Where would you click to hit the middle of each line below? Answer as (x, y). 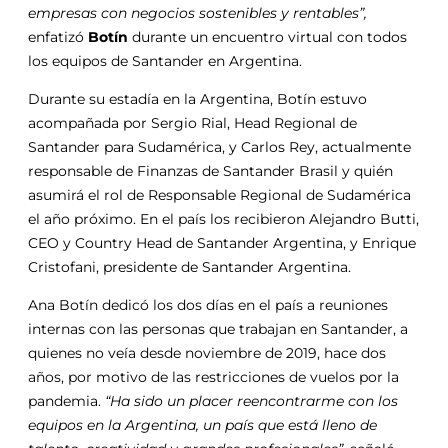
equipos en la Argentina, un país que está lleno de (202, 424)
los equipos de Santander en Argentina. (165, 60)
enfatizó (58, 36)
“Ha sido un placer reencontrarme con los (251, 400)
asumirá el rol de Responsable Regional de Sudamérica (219, 194)
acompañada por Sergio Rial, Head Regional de (192, 122)
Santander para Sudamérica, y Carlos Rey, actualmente (219, 146)
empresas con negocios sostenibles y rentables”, (197, 12)
